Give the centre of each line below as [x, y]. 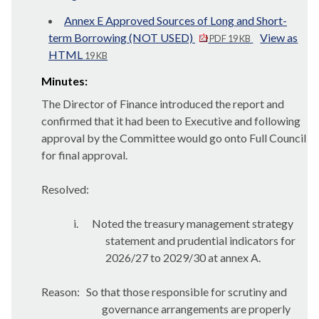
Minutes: [64, 81]
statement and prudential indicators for [201, 240]
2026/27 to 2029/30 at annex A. [183, 257]
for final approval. [84, 155]
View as [279, 37]
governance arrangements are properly [197, 309]
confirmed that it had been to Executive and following [171, 121]
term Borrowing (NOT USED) [122, 37]
